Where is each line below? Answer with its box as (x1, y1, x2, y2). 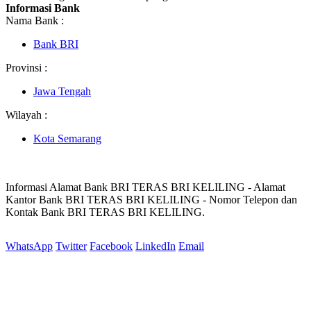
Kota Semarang (33, 132, 101, 144)
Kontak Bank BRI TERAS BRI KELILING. (6, 205, 205, 218)
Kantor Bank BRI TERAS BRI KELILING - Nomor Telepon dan (6, 193, 297, 205)
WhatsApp (6, 239, 53, 252)
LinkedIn (135, 239, 176, 252)
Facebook (90, 239, 133, 252)
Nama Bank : (6, 14, 64, 26)
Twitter (56, 239, 87, 252)
